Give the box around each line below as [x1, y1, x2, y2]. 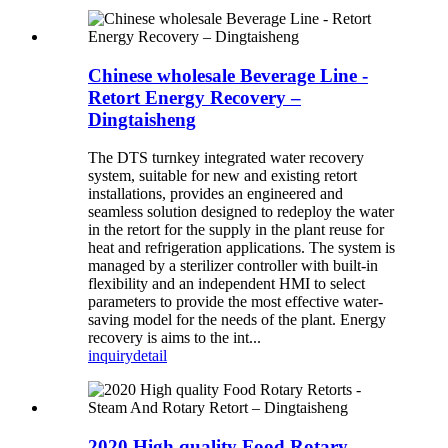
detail [133, 347, 167, 365]
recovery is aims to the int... [88, 329, 261, 347]
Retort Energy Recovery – [88, 86, 301, 108]
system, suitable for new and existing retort [88, 167, 357, 185]
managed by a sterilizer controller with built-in [88, 257, 378, 275]
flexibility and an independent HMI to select [88, 275, 365, 293]
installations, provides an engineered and [88, 185, 343, 203]
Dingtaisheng [88, 108, 196, 130]
